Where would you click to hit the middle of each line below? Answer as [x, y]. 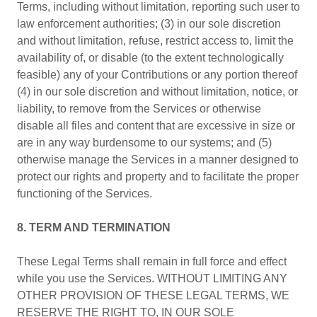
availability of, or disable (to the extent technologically [150, 58]
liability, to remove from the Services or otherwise [139, 109]
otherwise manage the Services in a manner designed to [158, 160]
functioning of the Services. [85, 194]
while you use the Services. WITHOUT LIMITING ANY [152, 278]
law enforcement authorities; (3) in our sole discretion [149, 24]
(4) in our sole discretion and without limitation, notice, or [157, 92]
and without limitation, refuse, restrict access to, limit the [155, 41]
